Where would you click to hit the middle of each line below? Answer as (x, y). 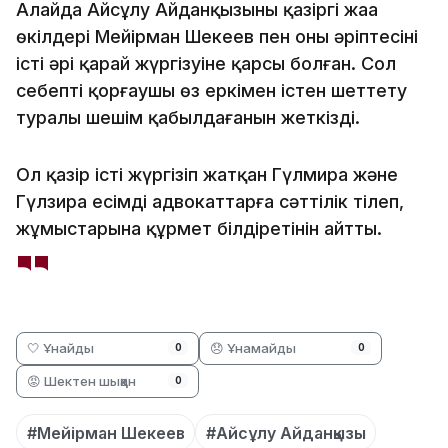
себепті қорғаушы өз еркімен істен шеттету (211, 90)
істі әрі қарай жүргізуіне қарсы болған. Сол (206, 63)
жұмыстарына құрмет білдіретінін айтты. (199, 228)
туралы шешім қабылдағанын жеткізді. (188, 117)
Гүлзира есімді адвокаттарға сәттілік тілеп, (210, 201)
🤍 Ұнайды (60, 347)
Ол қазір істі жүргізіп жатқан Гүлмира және (207, 174)
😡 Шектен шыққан (81, 380)
